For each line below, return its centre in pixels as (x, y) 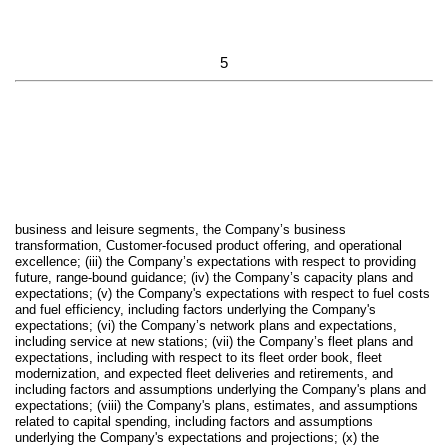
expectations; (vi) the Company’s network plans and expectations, (206, 326)
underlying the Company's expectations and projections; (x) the (197, 438)
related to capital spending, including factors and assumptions (194, 422)
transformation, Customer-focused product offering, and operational (208, 246)
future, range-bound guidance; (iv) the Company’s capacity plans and (214, 278)
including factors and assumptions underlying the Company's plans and (220, 390)
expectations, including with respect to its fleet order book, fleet (198, 358)
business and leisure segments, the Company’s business (180, 230)
